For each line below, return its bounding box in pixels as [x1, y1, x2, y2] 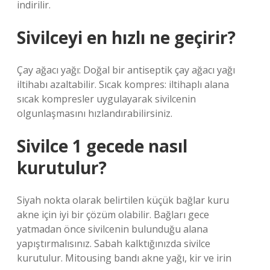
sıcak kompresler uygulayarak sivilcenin [17, 92, 196, 105]
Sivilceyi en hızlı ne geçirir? [17, 26, 236, 49]
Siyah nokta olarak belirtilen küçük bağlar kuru [17, 193, 229, 207]
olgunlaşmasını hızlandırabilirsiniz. [17, 107, 172, 120]
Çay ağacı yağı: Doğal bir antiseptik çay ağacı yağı [17, 63, 235, 77]
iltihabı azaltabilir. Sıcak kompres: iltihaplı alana [17, 78, 229, 91]
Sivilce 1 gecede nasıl [17, 134, 187, 157]
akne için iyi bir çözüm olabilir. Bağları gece [17, 208, 209, 221]
